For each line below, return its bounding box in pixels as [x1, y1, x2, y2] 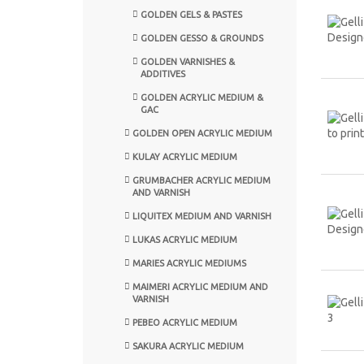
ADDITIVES [141, 68, 185, 79]
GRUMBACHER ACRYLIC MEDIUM [132, 175, 271, 185]
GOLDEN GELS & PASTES [141, 9, 242, 19]
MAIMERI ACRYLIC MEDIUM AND [132, 281, 268, 292]
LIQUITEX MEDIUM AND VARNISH [132, 210, 271, 221]
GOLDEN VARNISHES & [141, 56, 235, 67]
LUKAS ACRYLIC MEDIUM [132, 234, 237, 245]
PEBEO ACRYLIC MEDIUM [132, 317, 237, 327]
